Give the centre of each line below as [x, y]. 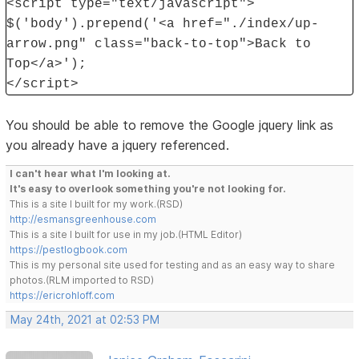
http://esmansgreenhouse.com [83, 219]
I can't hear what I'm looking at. [91, 173]
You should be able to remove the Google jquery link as [170, 125]
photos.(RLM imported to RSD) [82, 280]
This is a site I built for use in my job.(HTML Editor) [126, 234]
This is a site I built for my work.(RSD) [97, 204]
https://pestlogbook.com [69, 249]
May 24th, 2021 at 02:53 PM [85, 319]
